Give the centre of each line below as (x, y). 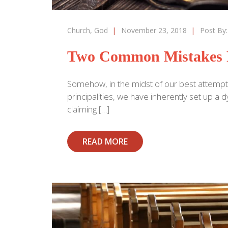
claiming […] (88, 109)
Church (79, 30)
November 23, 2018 (154, 30)
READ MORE (105, 141)
